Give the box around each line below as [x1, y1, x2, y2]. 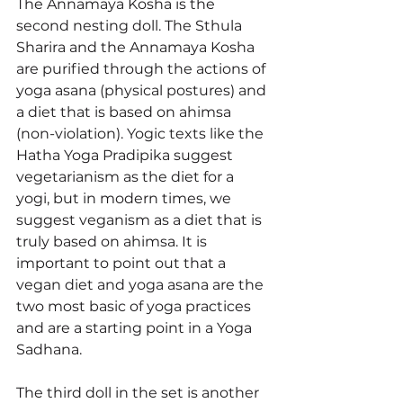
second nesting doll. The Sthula [16, 16, 246, 34]
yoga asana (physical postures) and [16, 81, 270, 99]
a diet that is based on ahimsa [16, 103, 235, 121]
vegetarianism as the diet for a [16, 167, 237, 185]
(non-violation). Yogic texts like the [16, 124, 267, 142]
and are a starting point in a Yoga [16, 318, 255, 336]
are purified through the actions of [16, 59, 269, 77]
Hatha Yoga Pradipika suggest [16, 146, 237, 164]
